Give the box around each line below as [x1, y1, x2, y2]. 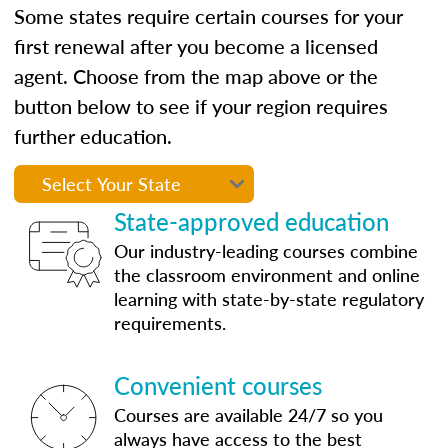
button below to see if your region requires [14, 91, 388, 120]
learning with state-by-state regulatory [114, 285, 424, 311]
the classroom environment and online [114, 261, 420, 287]
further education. [14, 121, 172, 150]
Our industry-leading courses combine [114, 237, 418, 263]
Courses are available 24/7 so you [114, 401, 383, 427]
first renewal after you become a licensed [14, 31, 378, 60]
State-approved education [114, 203, 389, 238]
